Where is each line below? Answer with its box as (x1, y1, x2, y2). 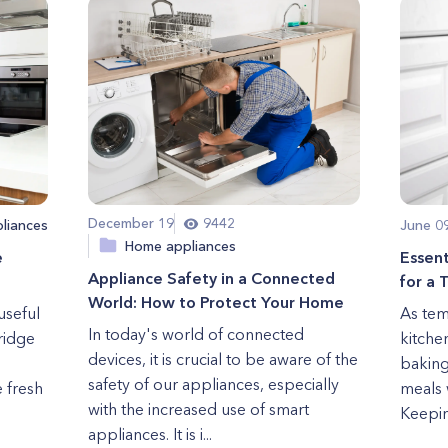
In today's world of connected (87, 324, 304, 344)
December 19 (87, 214, 174, 232)
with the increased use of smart (87, 399, 309, 419)
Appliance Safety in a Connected (87, 268, 335, 288)
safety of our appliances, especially (87, 374, 339, 394)
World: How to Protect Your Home (87, 292, 344, 312)
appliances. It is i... (87, 424, 212, 444)
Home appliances (124, 236, 236, 255)
